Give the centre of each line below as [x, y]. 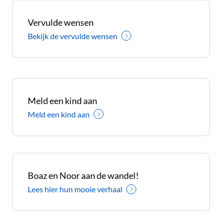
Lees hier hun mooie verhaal [75, 189]
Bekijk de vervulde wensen [73, 36]
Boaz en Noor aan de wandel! [83, 176]
